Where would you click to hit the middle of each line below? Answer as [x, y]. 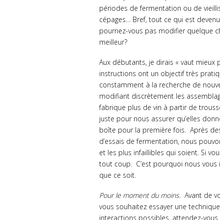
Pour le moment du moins [139, 195]
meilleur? [113, 42]
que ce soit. [118, 175]
